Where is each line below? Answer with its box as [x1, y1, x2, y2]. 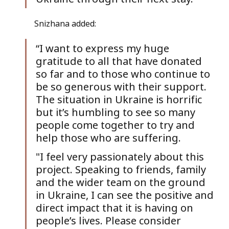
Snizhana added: [34, 17, 98, 29]
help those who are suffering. [35, 130, 184, 145]
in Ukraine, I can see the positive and [35, 188, 216, 202]
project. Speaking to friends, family [35, 162, 209, 176]
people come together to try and [35, 118, 197, 132]
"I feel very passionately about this [35, 149, 207, 164]
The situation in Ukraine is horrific [35, 92, 204, 106]
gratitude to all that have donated [35, 54, 204, 68]
